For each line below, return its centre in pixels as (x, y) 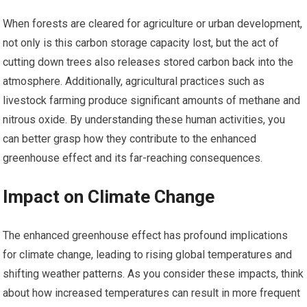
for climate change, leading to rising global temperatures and (148, 254)
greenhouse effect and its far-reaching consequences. (133, 158)
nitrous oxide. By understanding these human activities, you (144, 119)
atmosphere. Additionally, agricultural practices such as (134, 81)
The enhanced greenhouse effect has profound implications (146, 235)
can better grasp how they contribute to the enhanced (130, 138)
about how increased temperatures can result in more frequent (152, 293)
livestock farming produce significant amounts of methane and (152, 100)
